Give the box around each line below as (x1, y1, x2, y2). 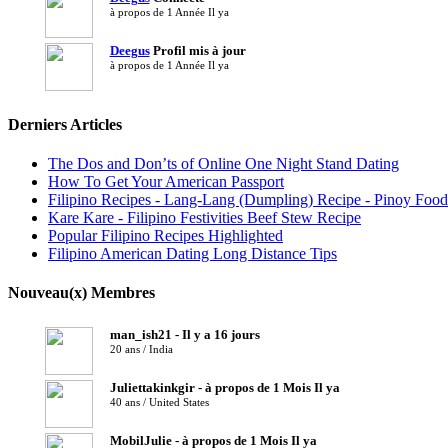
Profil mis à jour (149, 42, 246, 58)
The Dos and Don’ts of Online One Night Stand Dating (48, 155, 399, 173)
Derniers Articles (8, 115, 122, 133)
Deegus (109, 42, 150, 58)
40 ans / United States (109, 395, 209, 408)
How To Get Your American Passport (48, 173, 284, 191)
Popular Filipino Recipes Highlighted (48, 227, 283, 245)
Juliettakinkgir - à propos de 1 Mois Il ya (109, 379, 340, 395)
